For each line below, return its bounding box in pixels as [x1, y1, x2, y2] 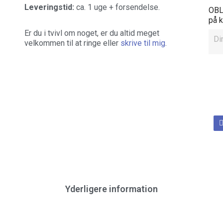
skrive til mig [120, 38, 165, 48]
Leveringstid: [24, 2, 76, 12]
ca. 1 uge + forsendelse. [76, 2, 160, 12]
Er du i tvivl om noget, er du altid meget [24, 28, 159, 38]
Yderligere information [65, 184, 158, 194]
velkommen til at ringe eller [24, 38, 120, 48]
